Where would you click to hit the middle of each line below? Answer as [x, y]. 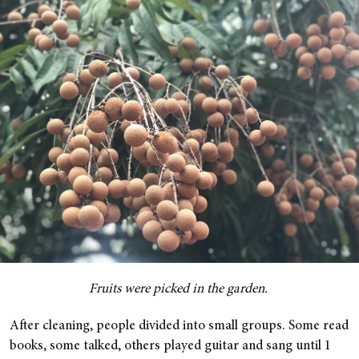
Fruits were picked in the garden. [179, 289]
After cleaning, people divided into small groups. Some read [179, 326]
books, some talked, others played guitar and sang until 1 [170, 346]
